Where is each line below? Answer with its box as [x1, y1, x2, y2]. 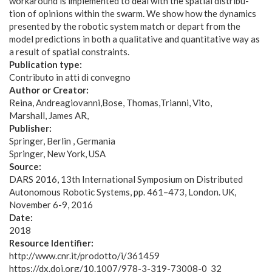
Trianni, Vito [160, 97, 210, 108]
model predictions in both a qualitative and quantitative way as [9, 33, 260, 44]
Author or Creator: [9, 84, 90, 95]
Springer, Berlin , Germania [9, 135, 115, 146]
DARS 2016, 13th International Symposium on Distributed [9, 174, 243, 185]
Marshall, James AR [9, 110, 87, 121]
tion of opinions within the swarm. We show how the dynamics [9, 8, 256, 19]
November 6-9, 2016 [9, 199, 93, 210]
